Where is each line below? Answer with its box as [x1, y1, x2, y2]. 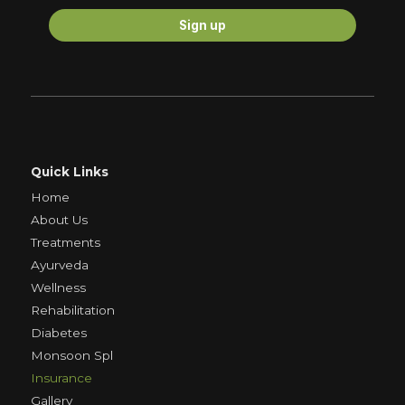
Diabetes [30, 325, 87, 341]
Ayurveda [30, 258, 89, 273]
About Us [30, 212, 88, 228]
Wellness [30, 280, 86, 296]
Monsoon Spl [30, 348, 113, 363]
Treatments [30, 235, 100, 250]
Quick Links [30, 165, 108, 180]
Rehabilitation [30, 303, 115, 318]
